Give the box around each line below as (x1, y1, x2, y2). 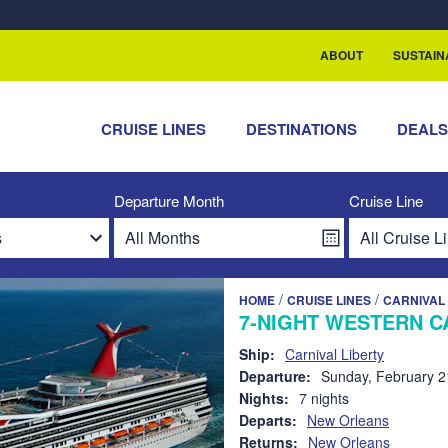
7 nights (299, 388, 349, 408)
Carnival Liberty (285, 344, 384, 364)
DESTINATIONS (246, 118, 358, 140)
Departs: (239, 410, 297, 430)
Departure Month (114, 190, 224, 211)
